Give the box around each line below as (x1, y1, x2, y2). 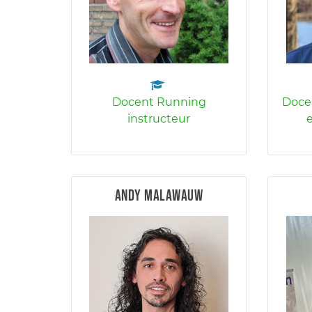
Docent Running (111, 95, 206, 109)
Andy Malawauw (114, 187, 203, 205)
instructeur (127, 112, 191, 125)
